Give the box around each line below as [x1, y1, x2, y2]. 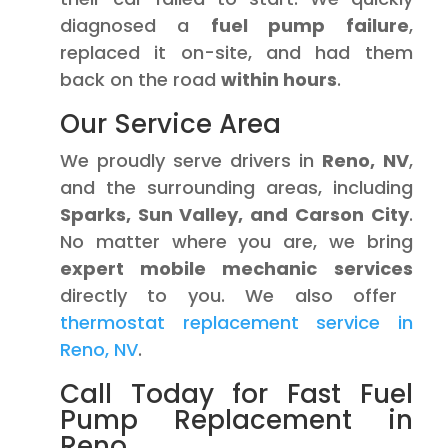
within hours [221, 67, 337, 92]
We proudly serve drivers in [60, 148, 323, 173]
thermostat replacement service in [60, 310, 413, 335]
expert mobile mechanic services [60, 256, 413, 281]
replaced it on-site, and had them [60, 40, 413, 65]
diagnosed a [60, 13, 211, 38]
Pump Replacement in [60, 402, 413, 438]
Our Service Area [60, 106, 281, 142]
